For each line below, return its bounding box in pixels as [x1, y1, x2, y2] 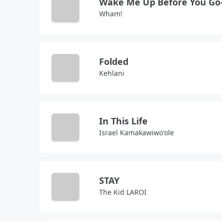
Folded [99, 55, 128, 67]
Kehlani [99, 68, 124, 78]
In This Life [99, 115, 148, 127]
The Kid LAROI [99, 187, 147, 197]
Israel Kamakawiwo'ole [99, 128, 174, 137]
